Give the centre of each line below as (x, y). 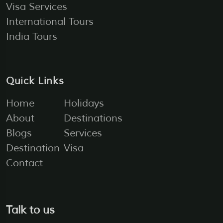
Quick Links (35, 81)
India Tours (32, 36)
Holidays (84, 103)
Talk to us (30, 210)
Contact (24, 163)
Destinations (93, 118)
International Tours (50, 21)
